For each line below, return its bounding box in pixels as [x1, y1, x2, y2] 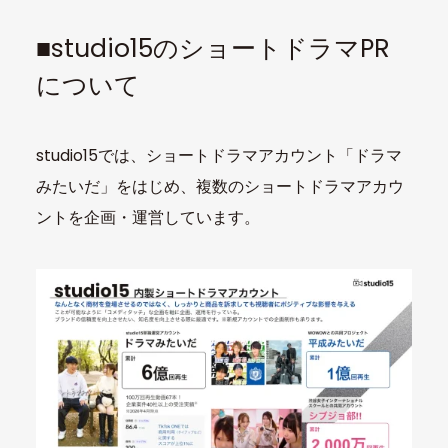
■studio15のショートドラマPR [35, 31, 390, 67]
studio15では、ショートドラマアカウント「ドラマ [35, 144, 402, 166]
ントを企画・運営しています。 [35, 206, 260, 228]
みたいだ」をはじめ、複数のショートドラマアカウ [35, 175, 404, 197]
